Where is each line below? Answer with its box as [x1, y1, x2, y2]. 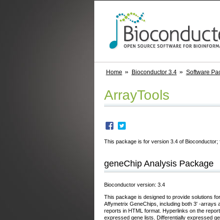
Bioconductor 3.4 [131, 69, 177, 76]
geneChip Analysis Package [104, 158, 214, 168]
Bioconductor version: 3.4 [104, 181, 165, 188]
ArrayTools [104, 87, 169, 103]
